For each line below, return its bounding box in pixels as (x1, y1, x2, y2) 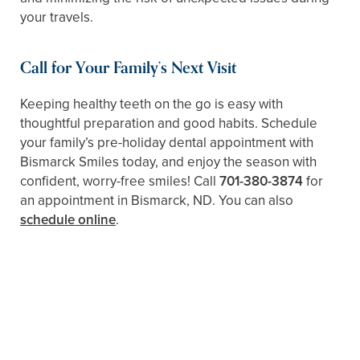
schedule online (20, 210, 116, 230)
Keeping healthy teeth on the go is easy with (20, 94, 283, 114)
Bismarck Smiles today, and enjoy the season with (20, 152, 317, 172)
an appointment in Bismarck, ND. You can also (20, 190, 293, 211)
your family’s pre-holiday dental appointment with (20, 133, 313, 153)
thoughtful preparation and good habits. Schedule (20, 113, 317, 133)
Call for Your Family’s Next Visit (20, 55, 236, 82)
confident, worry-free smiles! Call (20, 171, 219, 191)
